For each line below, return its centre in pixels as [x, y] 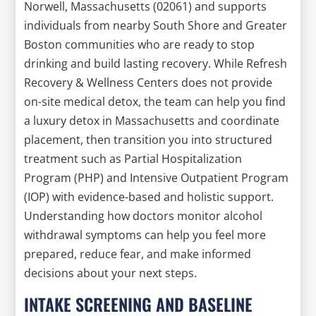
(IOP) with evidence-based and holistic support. [149, 196]
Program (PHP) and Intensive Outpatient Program [157, 177]
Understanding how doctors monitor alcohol [144, 215]
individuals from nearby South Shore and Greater [156, 25]
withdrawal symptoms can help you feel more [145, 235]
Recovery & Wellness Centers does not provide [148, 82]
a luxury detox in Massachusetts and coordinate [152, 120]
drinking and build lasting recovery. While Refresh [156, 63]
